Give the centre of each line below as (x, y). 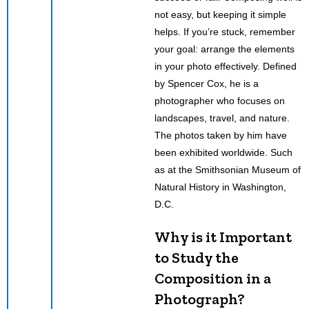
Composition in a (213, 278)
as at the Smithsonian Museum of (228, 169)
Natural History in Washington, (220, 187)
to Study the (197, 257)
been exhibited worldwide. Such (223, 152)
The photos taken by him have (221, 135)
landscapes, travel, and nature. (222, 118)
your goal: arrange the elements (225, 49)
